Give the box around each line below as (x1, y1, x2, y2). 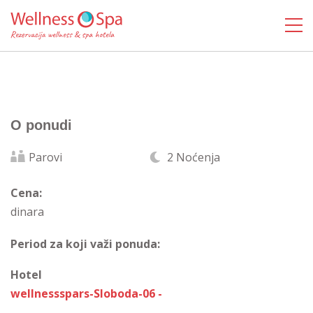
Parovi (29, 150, 62, 165)
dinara (10, 204, 44, 219)
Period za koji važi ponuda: (10, 236, 160, 252)
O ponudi (10, 117, 72, 133)
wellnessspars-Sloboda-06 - (10, 286, 162, 301)
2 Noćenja (164, 150, 220, 165)
